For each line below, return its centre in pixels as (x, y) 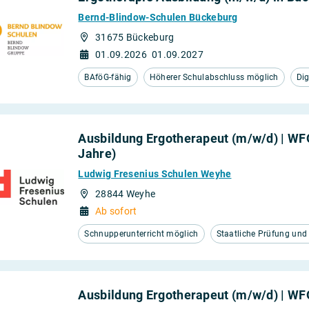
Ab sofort (116, 211)
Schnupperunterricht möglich (141, 234)
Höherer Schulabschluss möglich (214, 77)
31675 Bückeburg (134, 37)
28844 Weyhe (125, 194)
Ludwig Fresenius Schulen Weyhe (155, 174)
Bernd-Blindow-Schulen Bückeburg (158, 17)
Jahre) (97, 153)
